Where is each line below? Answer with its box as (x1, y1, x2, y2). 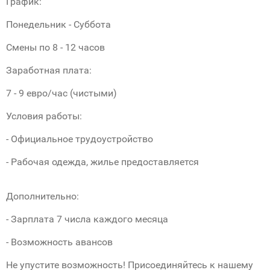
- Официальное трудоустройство (6, 133, 153, 145)
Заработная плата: (6, 64, 92, 76)
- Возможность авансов (6, 236, 113, 248)
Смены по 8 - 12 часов (6, 42, 105, 53)
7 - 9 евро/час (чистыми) (6, 87, 117, 99)
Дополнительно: (6, 190, 79, 202)
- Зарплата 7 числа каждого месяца (6, 213, 168, 225)
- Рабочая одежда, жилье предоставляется (6, 156, 199, 168)
